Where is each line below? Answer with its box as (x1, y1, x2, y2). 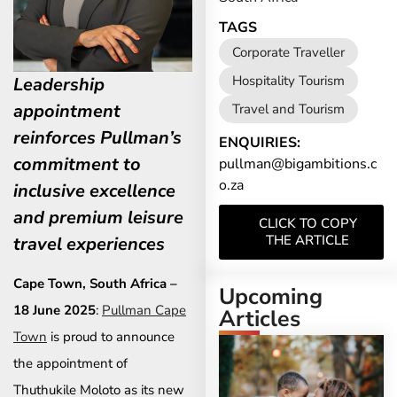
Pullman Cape (102, 301, 186, 320)
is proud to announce (47, 328, 175, 346)
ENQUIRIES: (218, 132, 300, 152)
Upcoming (218, 281, 323, 312)
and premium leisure (13, 205, 183, 230)
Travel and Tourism (231, 99, 345, 118)
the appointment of (13, 354, 128, 373)
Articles (218, 303, 300, 334)
